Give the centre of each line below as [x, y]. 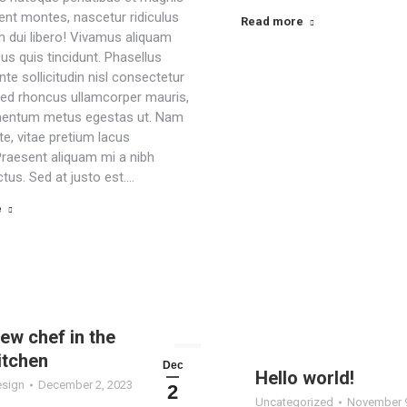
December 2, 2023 [86, 385]
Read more [272, 21]
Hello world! [305, 378]
